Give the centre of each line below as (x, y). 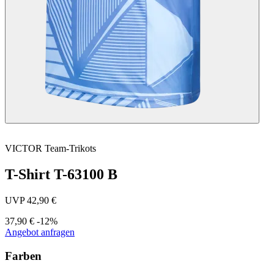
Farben (23, 256)
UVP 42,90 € (31, 200)
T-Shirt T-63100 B (61, 174)
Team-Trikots (70, 148)
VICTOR (24, 148)
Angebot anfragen (40, 232)
